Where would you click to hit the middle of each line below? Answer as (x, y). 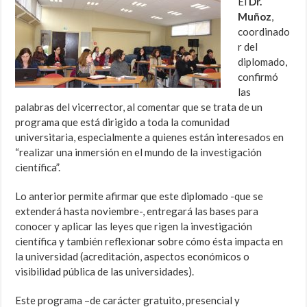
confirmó (258, 77)
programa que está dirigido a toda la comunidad (123, 122)
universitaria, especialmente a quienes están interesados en (150, 137)
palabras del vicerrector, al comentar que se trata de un (139, 107)
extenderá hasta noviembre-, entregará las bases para (137, 211)
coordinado (264, 32)
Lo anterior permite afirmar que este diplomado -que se (139, 196)
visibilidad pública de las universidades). (105, 272)
